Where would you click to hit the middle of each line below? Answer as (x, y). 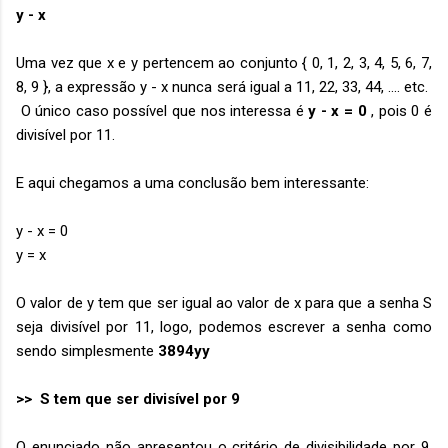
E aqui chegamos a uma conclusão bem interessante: (192, 183)
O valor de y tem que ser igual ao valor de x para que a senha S (224, 303)
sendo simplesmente (85, 351)
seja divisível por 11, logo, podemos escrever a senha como (224, 327)
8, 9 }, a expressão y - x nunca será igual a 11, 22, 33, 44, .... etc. (224, 87)
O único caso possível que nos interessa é (162, 111)
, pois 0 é (399, 111)
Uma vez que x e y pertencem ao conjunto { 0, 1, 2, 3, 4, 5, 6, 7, (224, 63)
